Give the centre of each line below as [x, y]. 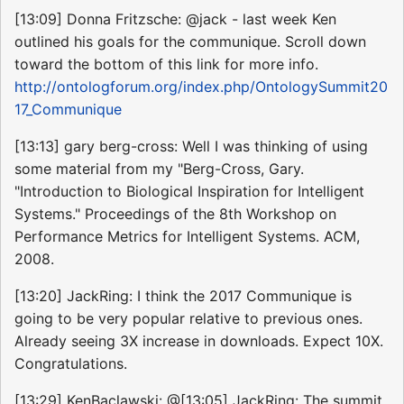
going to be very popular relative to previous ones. [188, 319]
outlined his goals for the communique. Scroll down [190, 42]
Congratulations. [71, 364]
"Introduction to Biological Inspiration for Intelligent [189, 192]
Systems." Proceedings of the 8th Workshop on [175, 214]
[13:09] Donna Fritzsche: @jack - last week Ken [175, 19]
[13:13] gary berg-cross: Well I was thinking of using [191, 147]
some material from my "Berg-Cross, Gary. [159, 169]
